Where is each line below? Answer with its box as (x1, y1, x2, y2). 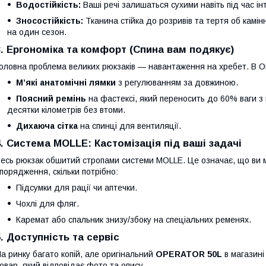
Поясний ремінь (16, 94, 86, 103)
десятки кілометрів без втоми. (7, 105, 125, 115)
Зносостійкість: (16, 16, 83, 26)
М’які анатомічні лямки (16, 78, 116, 87)
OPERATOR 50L (156, 249, 222, 259)
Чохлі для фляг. (16, 199, 79, 208)
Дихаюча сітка (16, 121, 78, 131)
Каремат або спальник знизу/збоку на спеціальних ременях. (16, 215, 251, 224)
